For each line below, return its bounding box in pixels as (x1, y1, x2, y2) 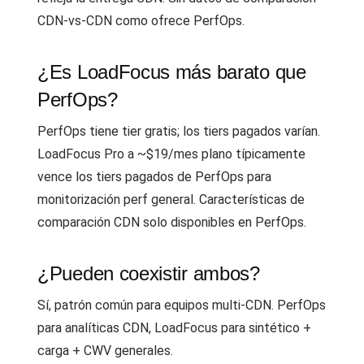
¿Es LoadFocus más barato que (37, 61, 306, 83)
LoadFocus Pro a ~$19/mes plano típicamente (37, 146, 305, 162)
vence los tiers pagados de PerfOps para (37, 169, 271, 184)
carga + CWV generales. (37, 343, 173, 358)
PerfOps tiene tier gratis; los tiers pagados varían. (37, 123, 320, 139)
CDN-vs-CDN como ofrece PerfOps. (37, 13, 245, 28)
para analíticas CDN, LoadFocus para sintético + (37, 320, 311, 336)
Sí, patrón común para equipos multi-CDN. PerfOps (37, 297, 326, 313)
